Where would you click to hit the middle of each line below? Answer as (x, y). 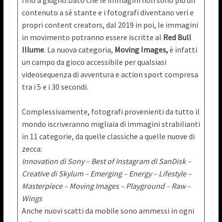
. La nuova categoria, (79, 50)
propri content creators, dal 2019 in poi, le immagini (110, 25)
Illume (33, 50)
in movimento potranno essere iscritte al (92, 37)
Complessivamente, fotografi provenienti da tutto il (111, 112)
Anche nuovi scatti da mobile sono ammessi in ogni (108, 211)
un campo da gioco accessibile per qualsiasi (94, 62)
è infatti (182, 50)
